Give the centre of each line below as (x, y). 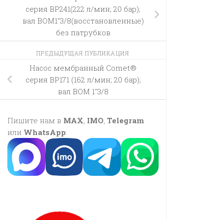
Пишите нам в (35, 121)
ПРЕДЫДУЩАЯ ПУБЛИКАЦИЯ (83, 53)
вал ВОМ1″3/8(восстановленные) (83, 21)
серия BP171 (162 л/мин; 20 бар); (83, 79)
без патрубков (83, 33)
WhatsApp (45, 132)
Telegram (125, 121)
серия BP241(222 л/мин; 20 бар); (83, 9)
